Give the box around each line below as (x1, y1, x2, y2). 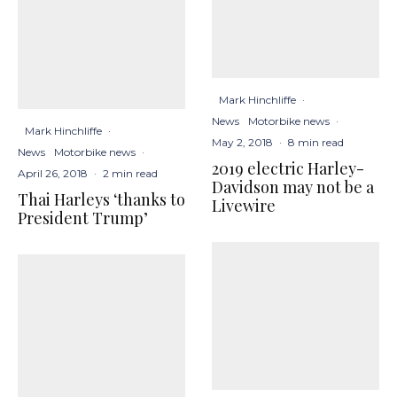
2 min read (103, 166, 158, 180)
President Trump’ (18, 206, 148, 229)
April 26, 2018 (18, 166, 88, 180)
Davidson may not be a (212, 176, 374, 198)
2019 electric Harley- (212, 158, 364, 180)
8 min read (288, 136, 344, 150)
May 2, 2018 (212, 136, 273, 150)
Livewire (212, 195, 276, 217)
